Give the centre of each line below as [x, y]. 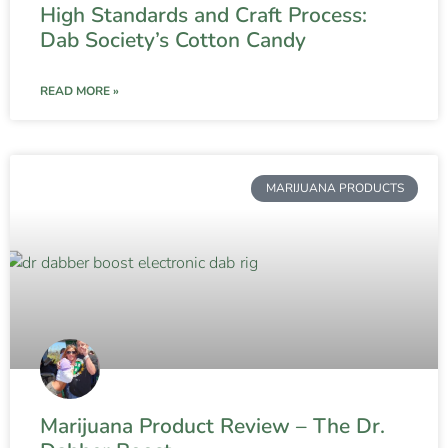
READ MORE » [79, 91]
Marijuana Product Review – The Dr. [212, 426]
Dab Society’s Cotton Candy [173, 40]
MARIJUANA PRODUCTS [334, 188]
